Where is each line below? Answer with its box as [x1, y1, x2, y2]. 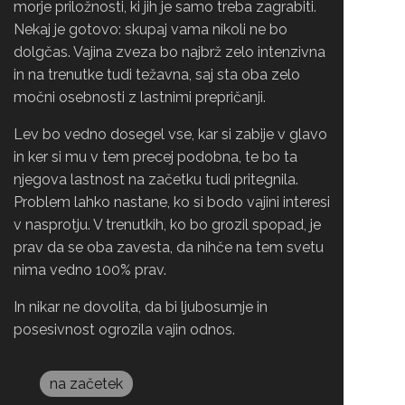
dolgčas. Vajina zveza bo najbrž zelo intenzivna [14, 43, 325, 61]
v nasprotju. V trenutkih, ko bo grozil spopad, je [14, 216, 321, 233]
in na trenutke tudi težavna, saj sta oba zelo [14, 66, 300, 83]
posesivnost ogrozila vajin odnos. [14, 321, 235, 338]
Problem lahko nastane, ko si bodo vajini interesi [14, 193, 330, 211]
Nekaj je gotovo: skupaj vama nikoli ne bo [14, 21, 287, 38]
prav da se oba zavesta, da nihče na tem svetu [14, 239, 324, 256]
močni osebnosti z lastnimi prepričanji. [14, 89, 266, 106]
